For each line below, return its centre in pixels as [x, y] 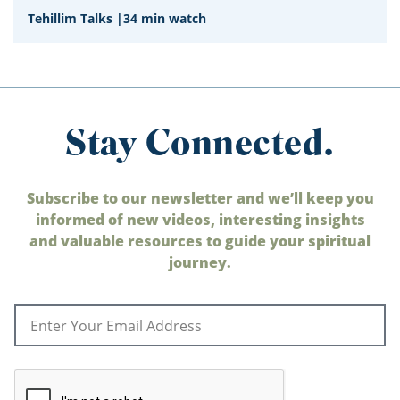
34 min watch [165, 18]
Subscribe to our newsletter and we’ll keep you [200, 198]
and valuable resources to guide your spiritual [200, 241]
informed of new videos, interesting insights [200, 220]
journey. [200, 262]
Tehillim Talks [70, 18]
